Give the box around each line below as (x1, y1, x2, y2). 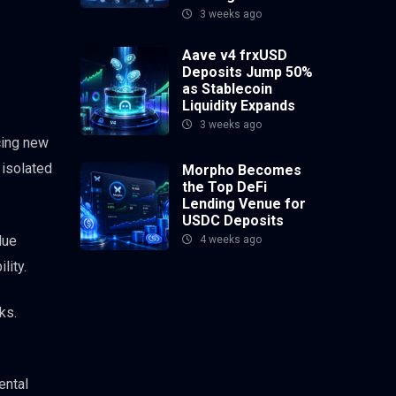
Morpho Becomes (182, 162, 301, 179)
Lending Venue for (182, 195, 306, 213)
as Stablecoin (182, 80, 272, 98)
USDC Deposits (182, 212, 284, 230)
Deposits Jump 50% (182, 64, 313, 81)
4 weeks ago (197, 233, 262, 247)
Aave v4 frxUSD (182, 47, 287, 65)
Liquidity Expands (182, 97, 295, 115)
